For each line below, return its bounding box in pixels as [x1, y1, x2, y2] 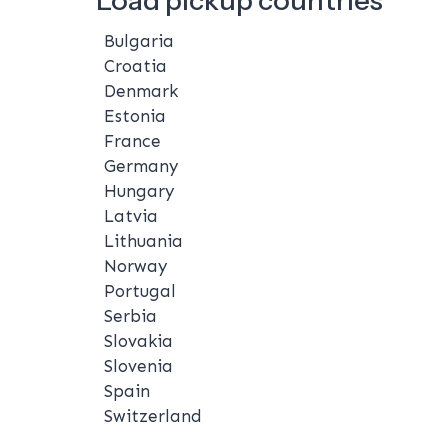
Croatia [104, 55, 167, 76]
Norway [104, 255, 167, 276]
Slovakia [104, 330, 173, 351]
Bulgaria [104, 30, 174, 51]
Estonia [104, 105, 166, 126]
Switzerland [104, 405, 202, 426]
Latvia [104, 205, 158, 226]
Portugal [104, 280, 176, 301]
